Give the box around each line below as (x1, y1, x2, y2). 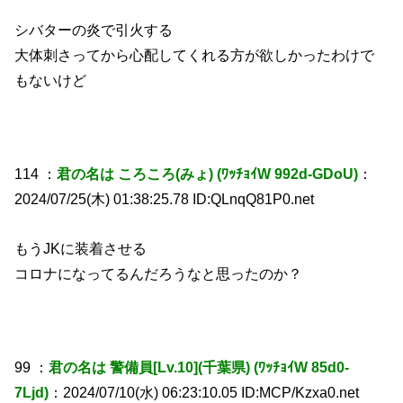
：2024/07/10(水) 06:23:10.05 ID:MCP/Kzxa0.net (49, 383, 360, 400)
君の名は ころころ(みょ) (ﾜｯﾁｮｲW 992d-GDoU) (57, 166, 359, 183)
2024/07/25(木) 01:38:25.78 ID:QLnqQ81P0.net (14, 191, 315, 208)
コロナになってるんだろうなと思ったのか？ (14, 264, 303, 282)
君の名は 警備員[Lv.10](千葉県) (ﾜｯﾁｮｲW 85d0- (49, 358, 350, 375)
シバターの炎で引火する (14, 21, 174, 38)
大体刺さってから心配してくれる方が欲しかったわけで (14, 46, 375, 63)
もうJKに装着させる (14, 239, 148, 256)
